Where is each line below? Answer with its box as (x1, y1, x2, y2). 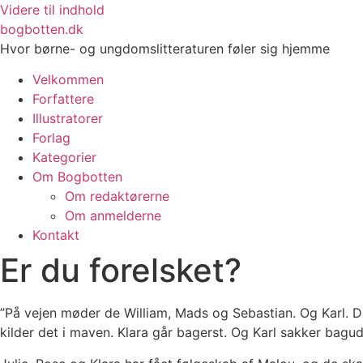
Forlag (32, 130, 70, 147)
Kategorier (32, 149, 96, 166)
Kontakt (32, 227, 79, 244)
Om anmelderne (65, 207, 161, 224)
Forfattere (32, 91, 94, 108)
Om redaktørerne (65, 188, 169, 205)
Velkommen (32, 71, 104, 88)
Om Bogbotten (32, 169, 122, 186)
